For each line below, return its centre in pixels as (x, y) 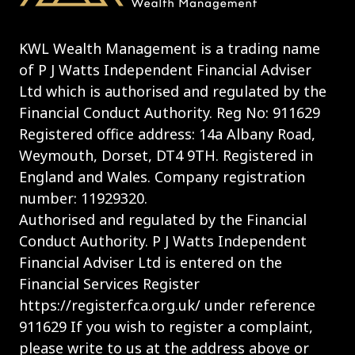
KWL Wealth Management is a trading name (170, 48)
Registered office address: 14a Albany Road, (167, 134)
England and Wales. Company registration (162, 176)
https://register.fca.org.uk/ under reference (167, 305)
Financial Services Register (109, 283)
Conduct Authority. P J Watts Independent (163, 240)
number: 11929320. (83, 198)
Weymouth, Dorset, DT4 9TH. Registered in (166, 155)
